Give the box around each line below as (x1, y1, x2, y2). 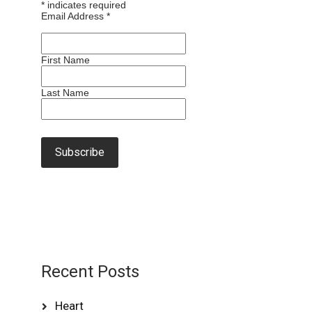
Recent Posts (41, 261, 140, 281)
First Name (41, 54, 91, 65)
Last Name (41, 86, 90, 98)
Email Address (41, 10, 107, 22)
